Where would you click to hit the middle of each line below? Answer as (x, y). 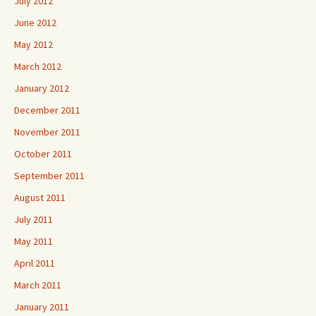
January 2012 (42, 88)
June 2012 (35, 23)
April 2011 (35, 263)
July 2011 (34, 219)
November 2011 (47, 132)
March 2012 (38, 66)
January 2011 (42, 307)
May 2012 (34, 44)
